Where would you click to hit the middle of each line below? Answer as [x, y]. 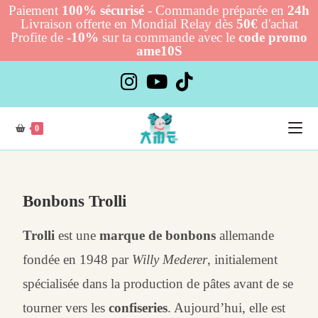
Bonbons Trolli [75, 201]
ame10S [159, 51]
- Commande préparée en [216, 10]
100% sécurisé [103, 10]
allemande [245, 235]
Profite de [39, 37]
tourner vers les [66, 308]
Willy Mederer [170, 259]
